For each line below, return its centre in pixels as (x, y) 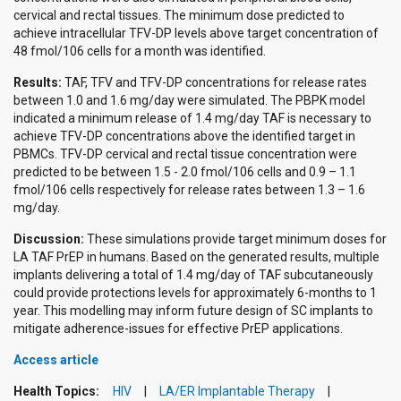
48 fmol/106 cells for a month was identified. (140, 51)
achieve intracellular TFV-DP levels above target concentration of (196, 34)
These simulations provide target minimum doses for (235, 239)
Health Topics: (58, 392)
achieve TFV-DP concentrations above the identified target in (184, 137)
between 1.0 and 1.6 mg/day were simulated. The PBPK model (189, 101)
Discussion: (49, 239)
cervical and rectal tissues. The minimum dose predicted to (179, 16)
